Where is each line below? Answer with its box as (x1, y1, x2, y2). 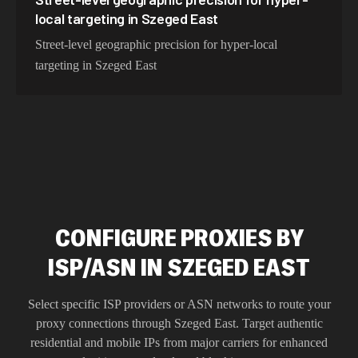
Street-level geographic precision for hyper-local (35, 38, 277, 51)
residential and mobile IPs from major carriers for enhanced (30, 336, 328, 349)
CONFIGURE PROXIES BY (54, 222, 304, 253)
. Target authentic (235, 316, 323, 330)
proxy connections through (35, 316, 174, 330)
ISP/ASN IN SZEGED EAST (48, 252, 310, 282)
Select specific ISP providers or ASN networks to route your (27, 297, 331, 311)
